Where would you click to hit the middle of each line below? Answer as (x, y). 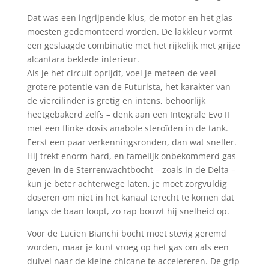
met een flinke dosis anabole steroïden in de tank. (127, 128)
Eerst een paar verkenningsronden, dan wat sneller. (131, 142)
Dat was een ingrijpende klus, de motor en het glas (129, 18)
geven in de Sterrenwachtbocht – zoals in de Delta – (131, 170)
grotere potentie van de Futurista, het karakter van (128, 87)
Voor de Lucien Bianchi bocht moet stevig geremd (126, 234)
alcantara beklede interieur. (83, 59)
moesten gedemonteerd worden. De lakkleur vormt (129, 32)
